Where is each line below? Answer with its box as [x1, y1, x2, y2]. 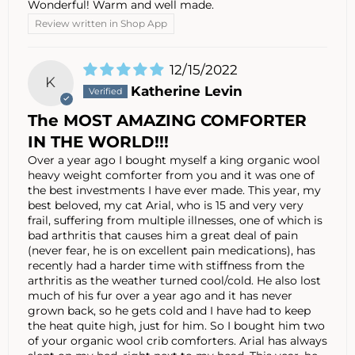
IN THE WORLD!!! [28, 132, 169, 151]
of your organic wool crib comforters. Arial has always [28, 333, 327, 348]
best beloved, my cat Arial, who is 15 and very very [28, 197, 303, 212]
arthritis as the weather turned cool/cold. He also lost [28, 273, 321, 288]
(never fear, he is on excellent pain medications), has [28, 242, 315, 258]
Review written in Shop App [35, 17, 167, 30]
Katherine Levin [130, 83, 242, 100]
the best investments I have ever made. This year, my [28, 182, 321, 197]
